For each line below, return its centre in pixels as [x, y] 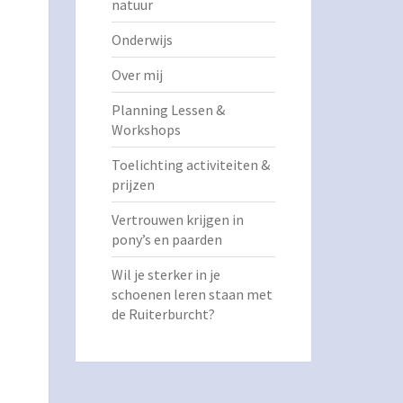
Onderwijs [142, 40]
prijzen [133, 184]
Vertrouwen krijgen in [177, 219]
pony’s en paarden [166, 239]
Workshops [146, 130]
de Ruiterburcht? [163, 314]
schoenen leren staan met [192, 294]
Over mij [137, 75]
